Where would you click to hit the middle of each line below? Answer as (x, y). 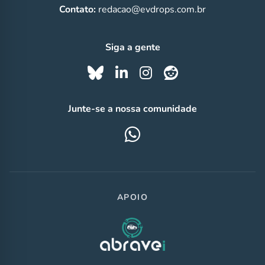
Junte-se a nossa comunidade (132, 109)
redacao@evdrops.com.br (152, 10)
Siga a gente (132, 48)
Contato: (79, 10)
